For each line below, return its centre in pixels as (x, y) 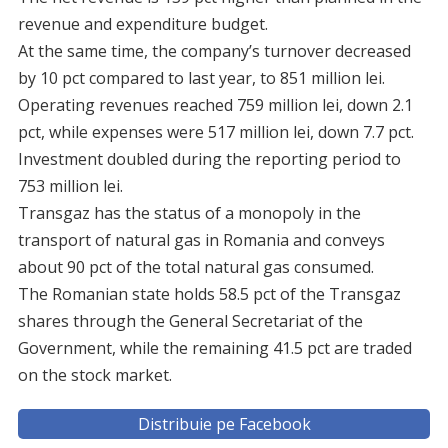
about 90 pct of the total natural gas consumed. (195, 266)
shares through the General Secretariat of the (190, 320)
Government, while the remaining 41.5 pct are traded (214, 347)
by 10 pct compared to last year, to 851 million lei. (201, 77)
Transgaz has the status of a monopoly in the (189, 212)
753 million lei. (70, 185)
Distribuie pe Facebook (224, 423)
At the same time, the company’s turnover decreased (214, 50)
